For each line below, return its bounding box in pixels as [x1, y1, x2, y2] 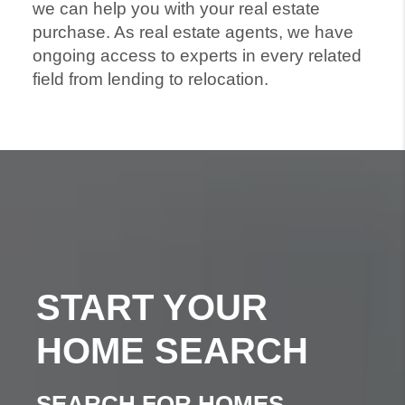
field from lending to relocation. [32, 70, 268, 89]
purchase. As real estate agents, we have [32, 23, 353, 42]
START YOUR [36, 287, 268, 327]
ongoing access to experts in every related [32, 46, 362, 66]
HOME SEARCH [36, 330, 308, 371]
